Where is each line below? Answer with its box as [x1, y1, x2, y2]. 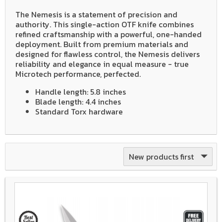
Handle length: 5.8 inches [35, 86, 126, 98]
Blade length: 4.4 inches [35, 96, 121, 108]
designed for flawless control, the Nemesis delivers [15, 48, 200, 60]
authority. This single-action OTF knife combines [15, 18, 194, 31]
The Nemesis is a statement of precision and [15, 8, 177, 21]
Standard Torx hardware [35, 106, 123, 118]
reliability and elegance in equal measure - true [15, 58, 189, 70]
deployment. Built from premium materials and [15, 38, 188, 51]
